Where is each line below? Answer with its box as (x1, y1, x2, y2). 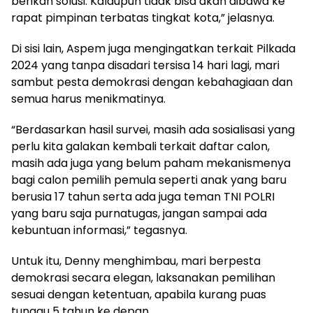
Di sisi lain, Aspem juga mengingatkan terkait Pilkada (11, 41, 296, 57)
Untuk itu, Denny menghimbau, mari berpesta (11, 253, 261, 269)
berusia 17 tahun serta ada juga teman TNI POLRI (11, 189, 275, 205)
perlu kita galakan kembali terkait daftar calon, (11, 138, 270, 154)
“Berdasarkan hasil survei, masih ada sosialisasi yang (11, 122, 295, 138)
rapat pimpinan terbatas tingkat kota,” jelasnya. (11, 10, 275, 26)
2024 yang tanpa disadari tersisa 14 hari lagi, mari (11, 57, 279, 73)
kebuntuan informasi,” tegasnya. (11, 222, 187, 238)
